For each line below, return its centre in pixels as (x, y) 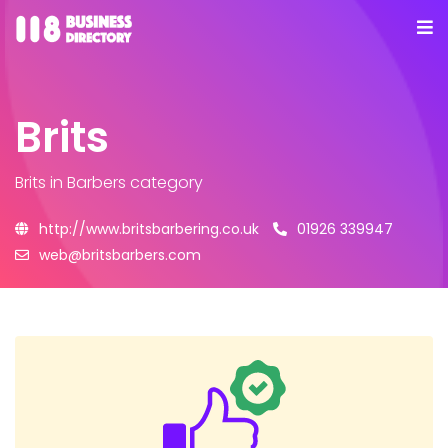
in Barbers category (124, 182)
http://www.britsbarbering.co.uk (149, 229)
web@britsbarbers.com (120, 255)
